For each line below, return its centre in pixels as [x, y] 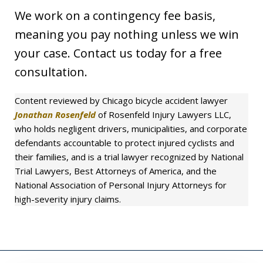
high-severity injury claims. [68, 199]
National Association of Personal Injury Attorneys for [121, 185]
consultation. [51, 72]
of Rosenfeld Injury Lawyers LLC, [163, 114]
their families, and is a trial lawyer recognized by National [129, 156]
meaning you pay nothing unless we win [127, 34]
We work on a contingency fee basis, [115, 15]
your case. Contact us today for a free [118, 53]
